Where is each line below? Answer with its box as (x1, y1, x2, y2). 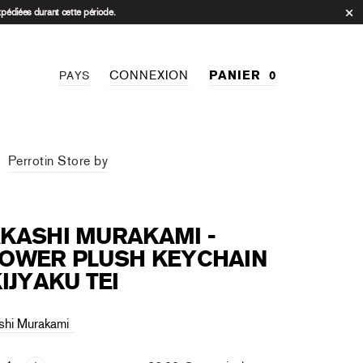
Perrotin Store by (7, 152, 109, 169)
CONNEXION (109, 67, 189, 83)
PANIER (208, 67, 261, 83)
